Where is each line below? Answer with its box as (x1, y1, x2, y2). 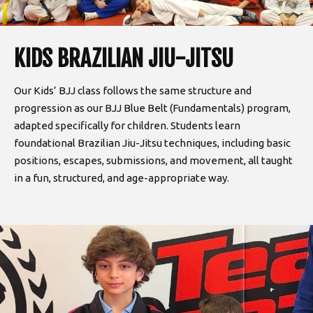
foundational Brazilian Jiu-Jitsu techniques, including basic (14, 137, 291, 149)
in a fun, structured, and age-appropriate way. (14, 172, 229, 184)
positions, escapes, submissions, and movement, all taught (14, 154, 293, 166)
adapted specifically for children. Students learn (14, 119, 240, 131)
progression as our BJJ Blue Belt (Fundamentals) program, (14, 102, 291, 114)
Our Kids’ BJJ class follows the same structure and (14, 85, 252, 96)
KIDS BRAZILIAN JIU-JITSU (14, 45, 233, 73)
